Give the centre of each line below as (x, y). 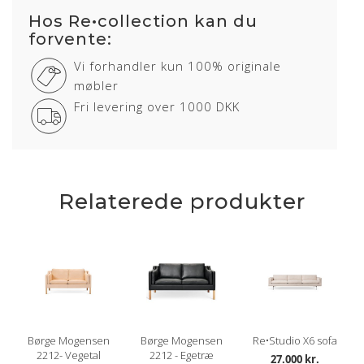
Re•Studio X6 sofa (295, 341)
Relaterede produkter (182, 201)
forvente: (70, 39)
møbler (96, 85)
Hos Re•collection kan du (143, 21)
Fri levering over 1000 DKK (157, 106)
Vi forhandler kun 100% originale (178, 66)
